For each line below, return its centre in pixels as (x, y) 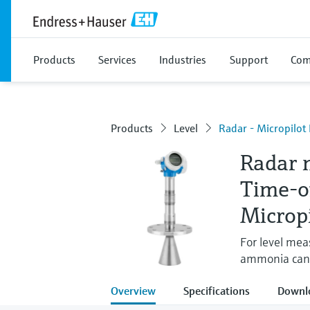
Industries (183, 60)
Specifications (217, 290)
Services (117, 60)
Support (249, 60)
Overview (133, 290)
